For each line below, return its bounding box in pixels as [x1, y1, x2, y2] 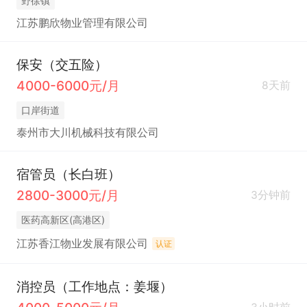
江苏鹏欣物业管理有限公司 [16, 16, 148, 29]
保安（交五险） [16, 56, 108, 73]
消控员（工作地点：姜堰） [16, 278, 173, 295]
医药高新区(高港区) [21, 213, 105, 225]
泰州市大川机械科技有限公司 [16, 125, 159, 139]
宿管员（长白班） [16, 165, 121, 182]
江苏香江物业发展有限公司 [16, 236, 148, 250]
